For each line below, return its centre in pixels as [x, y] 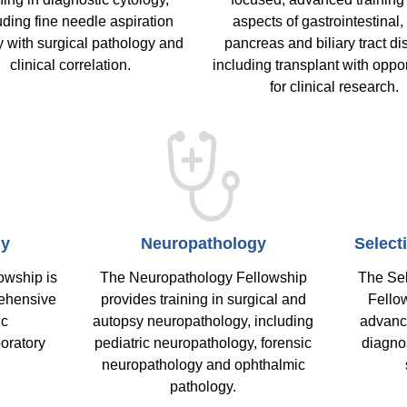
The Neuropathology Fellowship [203, 278]
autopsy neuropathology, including [203, 321]
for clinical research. [335, 87]
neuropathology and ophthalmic [203, 365]
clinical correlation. [73, 65]
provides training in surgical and [203, 299]
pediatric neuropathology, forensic [203, 343]
